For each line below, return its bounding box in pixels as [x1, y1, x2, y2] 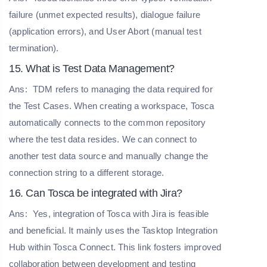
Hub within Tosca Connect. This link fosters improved [9, 242, 222, 253]
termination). [9, 43, 59, 54]
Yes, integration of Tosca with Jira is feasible [30, 209, 209, 219]
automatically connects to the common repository [9, 117, 206, 128]
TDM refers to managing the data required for [33, 84, 213, 95]
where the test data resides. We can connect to [9, 134, 197, 145]
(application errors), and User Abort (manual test [9, 26, 201, 37]
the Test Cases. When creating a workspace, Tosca [9, 101, 215, 111]
